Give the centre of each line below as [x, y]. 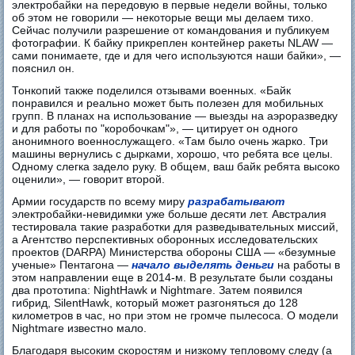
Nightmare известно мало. [80, 328]
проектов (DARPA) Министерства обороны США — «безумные [174, 252]
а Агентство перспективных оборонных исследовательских [165, 239]
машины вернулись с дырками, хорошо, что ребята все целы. [173, 153]
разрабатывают [237, 201]
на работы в [307, 264]
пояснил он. [44, 68]
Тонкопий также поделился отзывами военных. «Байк [152, 90]
